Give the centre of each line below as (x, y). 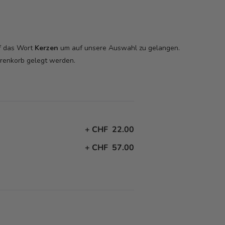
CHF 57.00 (113, 148)
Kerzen (47, 48)
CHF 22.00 (113, 130)
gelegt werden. (50, 61)
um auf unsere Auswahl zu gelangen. (119, 48)
